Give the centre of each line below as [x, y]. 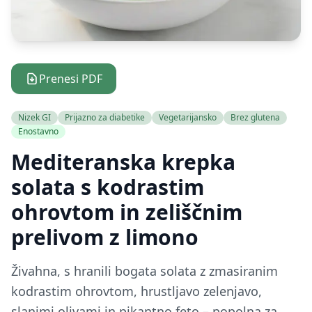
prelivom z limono [105, 237]
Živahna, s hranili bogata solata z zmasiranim [145, 271]
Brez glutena [255, 117]
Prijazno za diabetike [105, 117]
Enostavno [38, 131]
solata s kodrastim [108, 187]
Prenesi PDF [71, 79]
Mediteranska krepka [123, 162]
